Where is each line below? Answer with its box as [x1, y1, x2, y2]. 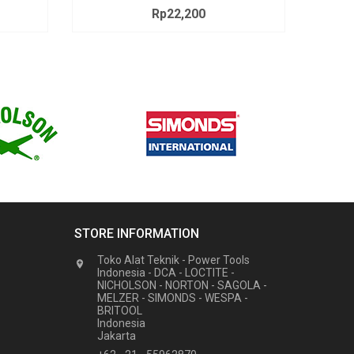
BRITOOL [96, 304, 142, 317]
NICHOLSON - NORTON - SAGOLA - [96, 279, 267, 292]
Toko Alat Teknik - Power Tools [96, 254, 250, 266]
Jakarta [96, 330, 136, 342]
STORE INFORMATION [73, 226, 199, 241]
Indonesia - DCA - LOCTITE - [96, 266, 235, 279]
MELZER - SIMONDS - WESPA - [96, 292, 248, 304]
